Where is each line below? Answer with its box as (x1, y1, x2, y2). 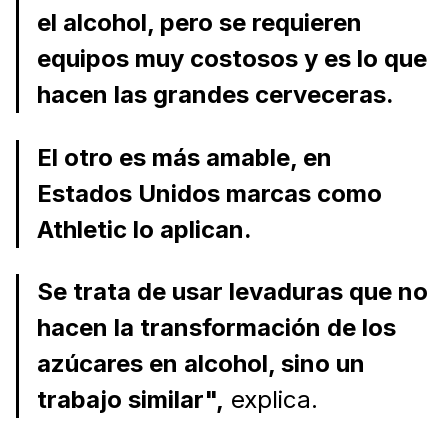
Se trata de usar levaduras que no (36, 277, 428, 307)
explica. (223, 385, 318, 415)
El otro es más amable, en (36, 142, 332, 172)
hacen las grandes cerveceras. (36, 79, 394, 109)
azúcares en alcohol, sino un (36, 349, 365, 379)
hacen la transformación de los (36, 313, 396, 343)
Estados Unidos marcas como (36, 178, 382, 208)
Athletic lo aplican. (36, 214, 252, 244)
